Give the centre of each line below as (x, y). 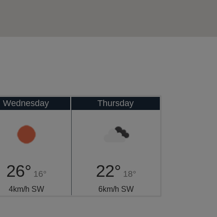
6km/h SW (116, 189)
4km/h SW (26, 189)
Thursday (116, 103)
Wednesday (26, 103)
